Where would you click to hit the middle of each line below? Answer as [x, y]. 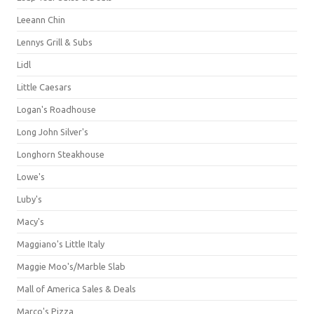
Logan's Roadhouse [56, 109]
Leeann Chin [41, 20]
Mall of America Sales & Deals [76, 289]
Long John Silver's [53, 132]
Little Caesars [44, 87]
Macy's [30, 221]
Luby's [29, 199]
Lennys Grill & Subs [55, 42]
